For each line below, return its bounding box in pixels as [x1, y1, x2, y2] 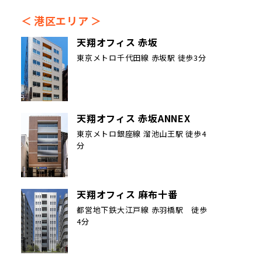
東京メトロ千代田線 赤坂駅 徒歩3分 [77, 51, 206, 63]
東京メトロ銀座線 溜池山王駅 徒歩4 [77, 127, 206, 139]
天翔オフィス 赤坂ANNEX [77, 111, 191, 126]
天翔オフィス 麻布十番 [77, 187, 178, 202]
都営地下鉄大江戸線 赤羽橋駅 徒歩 [77, 204, 208, 215]
